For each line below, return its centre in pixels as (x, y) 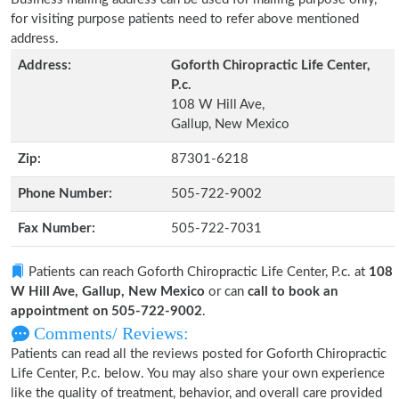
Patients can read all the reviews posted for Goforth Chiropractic (199, 354)
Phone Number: (65, 194)
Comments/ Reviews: (109, 333)
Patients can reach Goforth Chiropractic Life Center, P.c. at (197, 272)
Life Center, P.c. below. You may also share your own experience (198, 374)
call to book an (293, 292)
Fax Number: (57, 228)
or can (226, 292)
